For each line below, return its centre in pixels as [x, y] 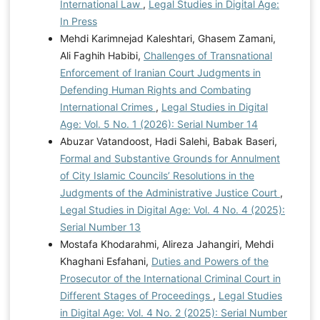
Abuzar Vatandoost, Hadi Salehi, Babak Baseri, [168, 141]
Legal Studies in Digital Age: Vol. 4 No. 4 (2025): [172, 210]
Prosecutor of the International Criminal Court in [170, 279]
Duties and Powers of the [210, 261]
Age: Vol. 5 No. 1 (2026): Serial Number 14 [159, 124]
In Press [78, 21]
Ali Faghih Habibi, [101, 56]
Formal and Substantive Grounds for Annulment [170, 159]
